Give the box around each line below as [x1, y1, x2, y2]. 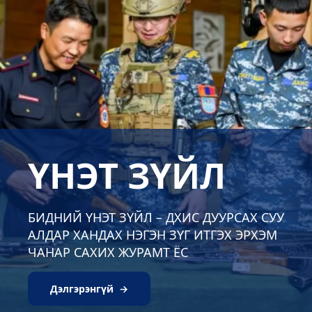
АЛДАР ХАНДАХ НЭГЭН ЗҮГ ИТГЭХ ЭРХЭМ [28, 226, 277, 243]
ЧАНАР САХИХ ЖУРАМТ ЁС [28, 244, 188, 260]
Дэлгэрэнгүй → [50, 282, 128, 295]
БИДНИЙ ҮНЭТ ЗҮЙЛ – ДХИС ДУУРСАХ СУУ [28, 209, 284, 226]
